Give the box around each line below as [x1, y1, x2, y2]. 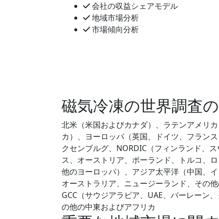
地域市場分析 [90, 12, 139, 23]
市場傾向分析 [90, 23, 139, 35]
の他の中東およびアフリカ [62, 201, 155, 213]
